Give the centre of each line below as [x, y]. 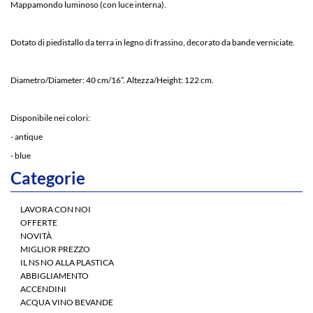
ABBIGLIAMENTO [54, 276]
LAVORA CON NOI [56, 210]
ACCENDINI [43, 289]
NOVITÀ [36, 236]
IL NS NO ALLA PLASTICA [67, 263]
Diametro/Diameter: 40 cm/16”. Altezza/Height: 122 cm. [112, 80]
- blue [21, 156]
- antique [27, 137]
